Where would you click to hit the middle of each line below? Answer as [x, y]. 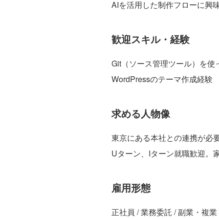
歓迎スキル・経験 [150, 39]
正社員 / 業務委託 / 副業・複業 [164, 212]
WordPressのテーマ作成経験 [162, 79]
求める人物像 [141, 113]
